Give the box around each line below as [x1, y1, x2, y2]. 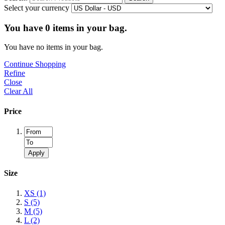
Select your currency [4, 4, 69, 12]
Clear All [4, 87, 33, 96]
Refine [4, 69, 25, 78]
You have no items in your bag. [4, 43, 103, 52]
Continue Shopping [4, 60, 66, 69]
